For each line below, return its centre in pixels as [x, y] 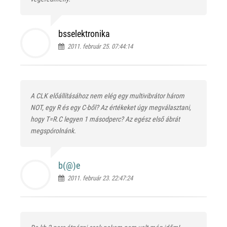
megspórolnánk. [53, 130]
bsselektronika [84, 33]
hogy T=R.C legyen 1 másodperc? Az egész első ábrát [105, 119]
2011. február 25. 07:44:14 [99, 46]
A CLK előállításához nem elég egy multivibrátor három [107, 96]
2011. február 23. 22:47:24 [99, 178]
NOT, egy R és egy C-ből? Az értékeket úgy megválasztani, [111, 107]
